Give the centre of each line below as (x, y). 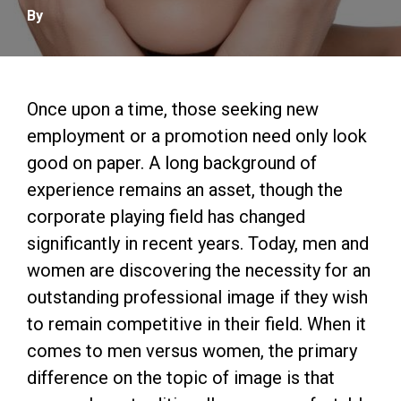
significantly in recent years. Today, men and (198, 243)
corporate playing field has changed (166, 217)
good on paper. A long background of (172, 163)
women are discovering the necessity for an (199, 270)
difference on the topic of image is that (181, 378)
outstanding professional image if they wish (197, 297)
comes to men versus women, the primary (192, 351)
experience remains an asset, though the (185, 190)
